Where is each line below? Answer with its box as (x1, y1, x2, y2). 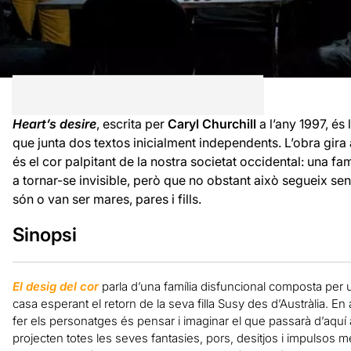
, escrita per (96, 115, 168, 132)
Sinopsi (12, 223, 77, 246)
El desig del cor (12, 278, 99, 294)
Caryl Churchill (167, 115, 256, 132)
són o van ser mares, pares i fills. (12, 190, 201, 207)
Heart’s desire (12, 115, 96, 132)
